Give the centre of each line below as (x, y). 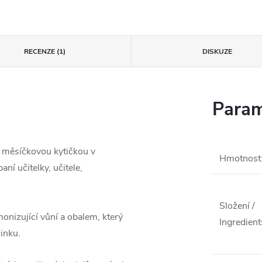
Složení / (237, 206)
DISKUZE (217, 51)
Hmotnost (240, 158)
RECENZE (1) (45, 51)
